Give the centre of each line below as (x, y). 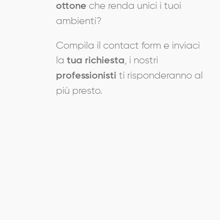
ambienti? (79, 21)
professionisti (87, 76)
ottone (72, 6)
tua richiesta (96, 61)
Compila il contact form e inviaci (128, 45)
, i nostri (141, 60)
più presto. (79, 91)
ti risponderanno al (161, 75)
